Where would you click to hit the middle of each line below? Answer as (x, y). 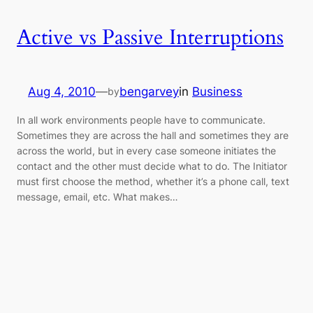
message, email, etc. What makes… (97, 196)
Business (217, 92)
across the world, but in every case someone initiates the (146, 150)
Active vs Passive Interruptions (150, 37)
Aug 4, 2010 (62, 92)
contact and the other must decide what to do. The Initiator (152, 166)
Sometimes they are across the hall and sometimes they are (153, 135)
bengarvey (149, 92)
